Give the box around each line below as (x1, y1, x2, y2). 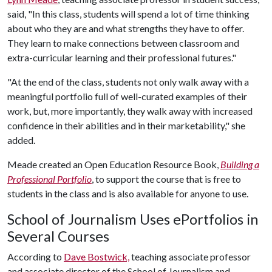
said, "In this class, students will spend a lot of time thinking (7, 8, 250, 19)
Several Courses (7, 228, 109, 245)
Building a (220, 158, 259, 170)
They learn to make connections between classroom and (7, 37, 239, 49)
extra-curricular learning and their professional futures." (7, 52, 236, 63)
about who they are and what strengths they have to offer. (7, 22, 244, 34)
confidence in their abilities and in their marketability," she (7, 120, 245, 131)
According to (7, 251, 64, 262)
